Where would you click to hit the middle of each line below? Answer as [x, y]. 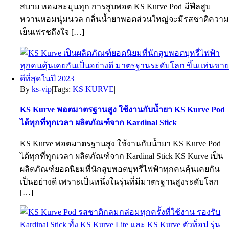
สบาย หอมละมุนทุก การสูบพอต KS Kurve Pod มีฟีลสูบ [116, 6]
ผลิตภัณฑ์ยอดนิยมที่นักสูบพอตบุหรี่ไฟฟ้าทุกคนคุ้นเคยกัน [120, 169]
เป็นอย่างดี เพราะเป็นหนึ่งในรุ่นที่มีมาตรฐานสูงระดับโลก [120, 182]
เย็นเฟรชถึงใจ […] [52, 32]
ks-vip [42, 89]
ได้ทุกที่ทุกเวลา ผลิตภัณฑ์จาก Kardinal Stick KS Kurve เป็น [122, 156]
